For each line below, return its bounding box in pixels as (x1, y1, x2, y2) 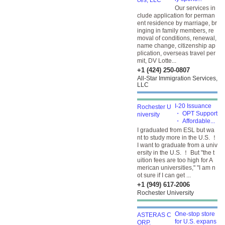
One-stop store (175, 210, 215, 217)
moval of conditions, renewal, (137, 35, 216, 42)
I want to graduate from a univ (137, 142, 217, 149)
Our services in (175, 5, 215, 12)
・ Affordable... (175, 118, 215, 125)
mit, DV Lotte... (137, 57, 176, 64)
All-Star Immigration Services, (137, 75, 217, 82)
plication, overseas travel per (137, 50, 215, 57)
